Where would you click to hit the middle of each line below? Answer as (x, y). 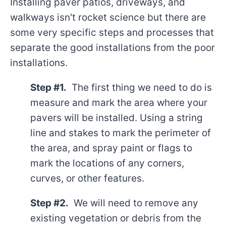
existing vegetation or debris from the (116, 218)
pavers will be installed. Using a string (117, 118)
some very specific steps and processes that (112, 33)
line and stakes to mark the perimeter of (121, 133)
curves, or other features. (87, 178)
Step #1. (48, 88)
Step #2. (49, 203)
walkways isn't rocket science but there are (108, 17)
